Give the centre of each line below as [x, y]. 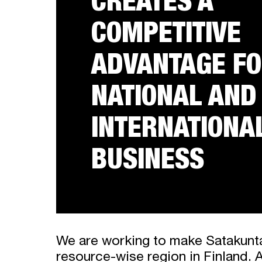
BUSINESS [148, 163]
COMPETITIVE [166, 37]
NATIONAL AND [174, 100]
